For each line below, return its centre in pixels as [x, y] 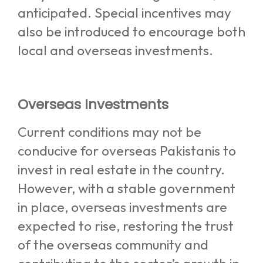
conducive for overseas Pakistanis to [127, 150]
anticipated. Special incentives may [124, 12]
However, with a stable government [127, 188]
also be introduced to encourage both [131, 31]
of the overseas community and [113, 244]
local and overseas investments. [115, 50]
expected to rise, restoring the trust [126, 225]
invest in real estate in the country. [121, 169]
